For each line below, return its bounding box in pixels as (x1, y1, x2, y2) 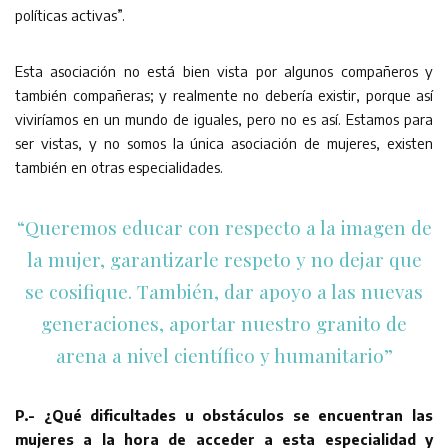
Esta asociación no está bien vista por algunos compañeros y (15, 61, 433, 80)
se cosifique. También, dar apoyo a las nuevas (25, 277, 423, 304)
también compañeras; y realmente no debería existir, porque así (15, 85, 433, 104)
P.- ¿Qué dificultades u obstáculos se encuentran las (15, 405, 433, 424)
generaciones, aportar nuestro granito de (41, 309, 407, 336)
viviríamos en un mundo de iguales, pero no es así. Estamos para (15, 109, 433, 128)
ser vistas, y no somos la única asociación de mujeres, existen (15, 133, 433, 152)
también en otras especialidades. (15, 157, 223, 176)
